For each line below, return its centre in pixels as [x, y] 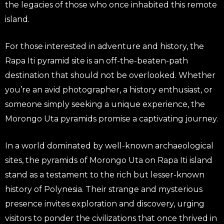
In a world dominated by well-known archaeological [109, 145]
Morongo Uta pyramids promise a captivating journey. [111, 118]
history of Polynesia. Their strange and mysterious [104, 189]
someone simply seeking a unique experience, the [105, 104]
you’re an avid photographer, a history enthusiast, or [109, 89]
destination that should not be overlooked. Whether [110, 75]
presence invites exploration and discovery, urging [105, 203]
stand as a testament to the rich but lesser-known [105, 174]
